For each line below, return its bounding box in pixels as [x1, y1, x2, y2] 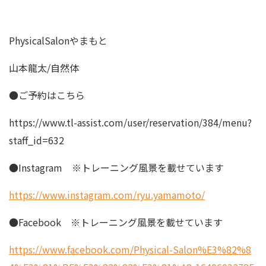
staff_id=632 [9, 133, 64, 147]
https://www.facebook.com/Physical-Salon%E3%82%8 [9, 242, 251, 256]
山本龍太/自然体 [9, 61, 79, 75]
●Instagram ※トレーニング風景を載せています [9, 160, 224, 175]
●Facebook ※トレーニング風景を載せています [9, 215, 223, 229]
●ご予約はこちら [9, 88, 85, 102]
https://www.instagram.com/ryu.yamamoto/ [9, 188, 205, 202]
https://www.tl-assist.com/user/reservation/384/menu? [9, 115, 252, 129]
